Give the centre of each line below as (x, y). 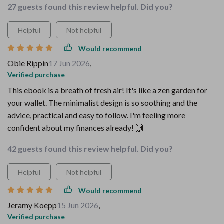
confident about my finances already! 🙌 (75, 128)
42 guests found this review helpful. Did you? (90, 149)
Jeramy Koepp (32, 205)
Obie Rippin (28, 63)
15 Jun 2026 (78, 205)
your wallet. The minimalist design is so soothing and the (102, 103)
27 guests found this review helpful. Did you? (90, 7)
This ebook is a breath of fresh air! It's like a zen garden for (107, 90)
